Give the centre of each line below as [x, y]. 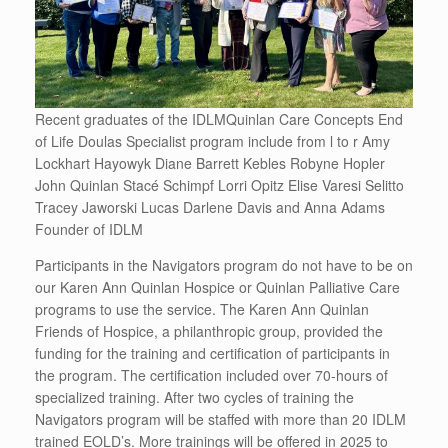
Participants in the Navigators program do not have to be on [224, 265]
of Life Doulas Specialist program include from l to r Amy [212, 141]
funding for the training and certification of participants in [212, 353]
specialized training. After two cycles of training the [194, 397]
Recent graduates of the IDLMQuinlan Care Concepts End [219, 119]
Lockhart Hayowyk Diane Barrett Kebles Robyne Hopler [210, 163]
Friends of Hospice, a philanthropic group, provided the [209, 331]
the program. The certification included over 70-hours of [211, 375]
